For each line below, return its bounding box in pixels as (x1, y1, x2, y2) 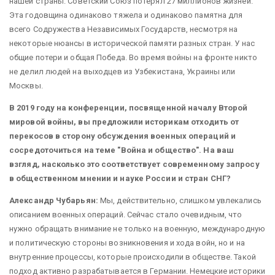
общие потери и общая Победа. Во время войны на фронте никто (9, 52, 257, 62)
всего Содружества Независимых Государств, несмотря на (9, 24, 238, 34)
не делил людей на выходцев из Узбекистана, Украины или (9, 66, 236, 76)
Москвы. (9, 80, 43, 90)
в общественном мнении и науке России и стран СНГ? (9, 173, 231, 183)
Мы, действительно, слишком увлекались (98, 195, 261, 205)
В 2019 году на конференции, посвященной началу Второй (9, 103, 248, 112)
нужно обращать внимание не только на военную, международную (9, 223, 265, 233)
